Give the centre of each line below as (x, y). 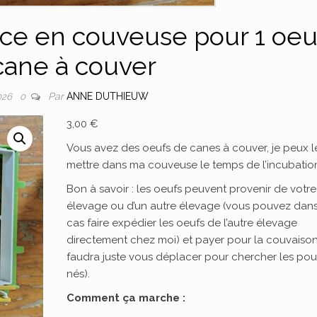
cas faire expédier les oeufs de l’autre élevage (182, 223)
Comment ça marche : (126, 298)
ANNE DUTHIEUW (108, 96)
